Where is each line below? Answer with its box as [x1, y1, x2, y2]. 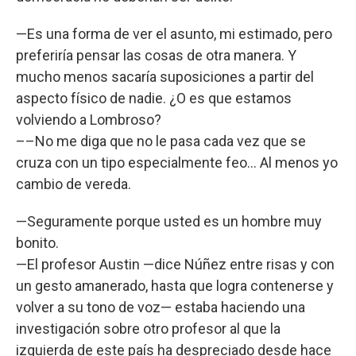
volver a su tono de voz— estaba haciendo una [16, 298, 305, 315]
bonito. [16, 234, 59, 251]
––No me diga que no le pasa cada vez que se [16, 132, 306, 149]
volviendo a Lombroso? [16, 110, 161, 128]
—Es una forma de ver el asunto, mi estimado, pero [16, 25, 332, 42]
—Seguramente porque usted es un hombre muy [16, 212, 322, 230]
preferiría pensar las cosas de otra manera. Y [16, 46, 296, 64]
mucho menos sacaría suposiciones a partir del [16, 68, 314, 85]
